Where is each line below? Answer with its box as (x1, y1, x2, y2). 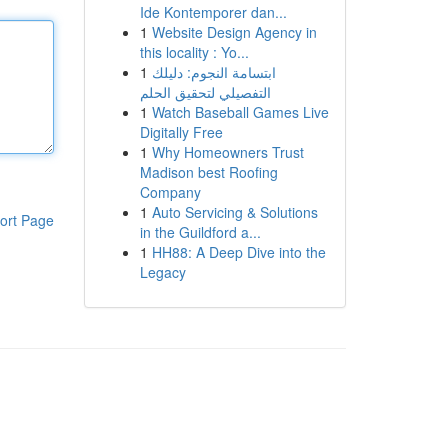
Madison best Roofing (139, 162, 278, 182)
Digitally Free (139, 122, 223, 142)
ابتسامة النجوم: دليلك (151, 62, 276, 82)
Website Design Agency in (151, 22, 317, 42)
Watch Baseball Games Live (151, 102, 329, 122)
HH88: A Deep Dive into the (151, 242, 326, 262)
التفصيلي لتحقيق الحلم (139, 82, 271, 102)
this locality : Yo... (139, 42, 249, 62)
